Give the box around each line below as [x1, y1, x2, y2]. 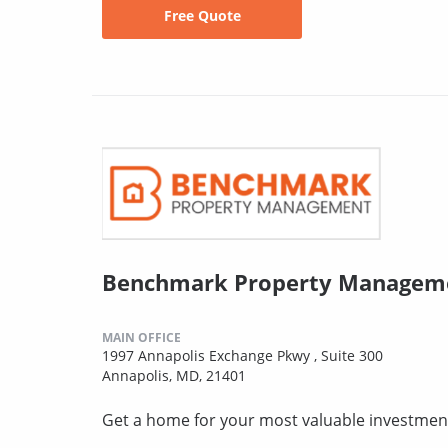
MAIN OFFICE [102, 329, 181, 347]
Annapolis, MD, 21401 [102, 366, 246, 386]
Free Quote [163, 6, 241, 26]
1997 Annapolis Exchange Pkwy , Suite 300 [102, 346, 383, 366]
